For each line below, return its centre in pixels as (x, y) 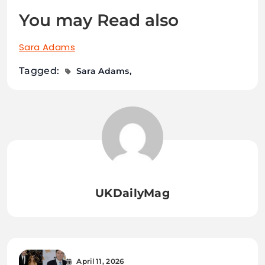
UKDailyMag (132, 193)
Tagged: (41, 71)
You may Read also (99, 20)
